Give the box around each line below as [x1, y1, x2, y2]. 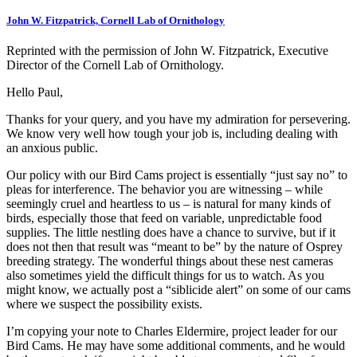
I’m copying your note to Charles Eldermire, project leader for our [6, 324, 337, 338]
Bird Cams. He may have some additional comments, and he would [6, 338, 345, 352]
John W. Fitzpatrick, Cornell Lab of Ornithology [6, 14, 225, 26]
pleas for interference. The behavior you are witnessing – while [6, 182, 323, 196]
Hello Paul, [6, 84, 63, 99]
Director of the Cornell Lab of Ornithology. [6, 57, 224, 72]
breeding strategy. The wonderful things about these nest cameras [6, 253, 333, 268]
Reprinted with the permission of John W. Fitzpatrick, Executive [6, 43, 328, 57]
